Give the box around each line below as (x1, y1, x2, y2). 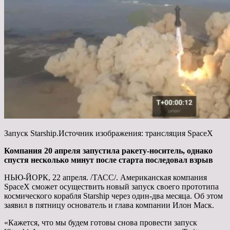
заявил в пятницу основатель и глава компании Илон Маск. (4, 200, 214, 209)
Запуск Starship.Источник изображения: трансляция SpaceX (4, 128, 213, 138)
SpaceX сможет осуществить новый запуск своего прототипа (4, 182, 219, 191)
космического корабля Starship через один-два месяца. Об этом (4, 191, 223, 200)
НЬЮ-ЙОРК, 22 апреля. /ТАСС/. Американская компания (4, 172, 207, 182)
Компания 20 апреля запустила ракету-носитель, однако (4, 146, 213, 155)
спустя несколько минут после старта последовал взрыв (4, 155, 213, 164)
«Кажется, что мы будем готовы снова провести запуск (4, 218, 197, 227)
